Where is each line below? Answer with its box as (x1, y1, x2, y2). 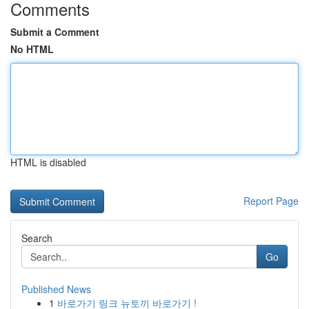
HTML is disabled (10, 155, 86, 169)
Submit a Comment (10, 25, 99, 39)
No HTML (10, 42, 54, 56)
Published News (21, 282, 91, 296)
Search (21, 231, 52, 245)
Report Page (243, 194, 299, 208)
